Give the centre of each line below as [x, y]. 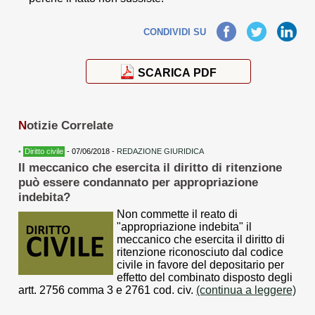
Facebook [216, 28]
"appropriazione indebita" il [184, 226]
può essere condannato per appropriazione [138, 182]
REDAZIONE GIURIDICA [160, 151]
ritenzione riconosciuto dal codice [200, 252]
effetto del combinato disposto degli [205, 277]
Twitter [253, 28]
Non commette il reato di [177, 214]
